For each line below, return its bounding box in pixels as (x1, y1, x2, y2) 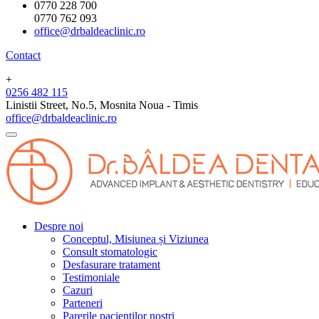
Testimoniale (63, 271, 120, 283)
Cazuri (63, 283, 93, 296)
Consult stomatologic (63, 245, 157, 258)
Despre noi (34, 219, 83, 232)
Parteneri (63, 296, 103, 309)
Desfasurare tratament (63, 258, 160, 271)
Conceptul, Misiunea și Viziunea (63, 232, 209, 245)
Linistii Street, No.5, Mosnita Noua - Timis (6, 98, 198, 111)
